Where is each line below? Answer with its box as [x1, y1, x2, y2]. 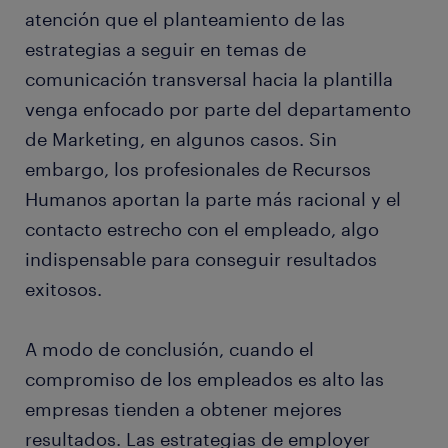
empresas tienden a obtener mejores [25, 398, 342, 421]
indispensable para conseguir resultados [25, 248, 377, 271]
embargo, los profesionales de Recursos [25, 158, 371, 181]
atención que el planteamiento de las [25, 8, 345, 31]
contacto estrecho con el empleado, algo [25, 218, 379, 241]
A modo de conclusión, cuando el [25, 338, 314, 361]
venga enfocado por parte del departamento [25, 98, 411, 121]
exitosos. [25, 278, 102, 301]
